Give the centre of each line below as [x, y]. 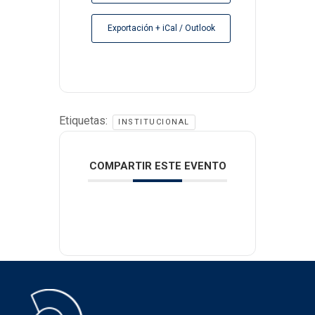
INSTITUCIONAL [154, 122]
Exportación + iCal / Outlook [161, 28]
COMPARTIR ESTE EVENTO [157, 166]
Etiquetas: [85, 121]
